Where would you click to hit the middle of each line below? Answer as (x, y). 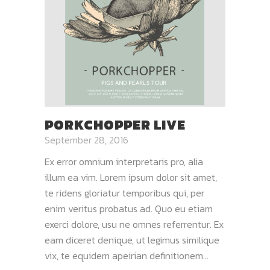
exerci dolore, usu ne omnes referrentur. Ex (134, 224)
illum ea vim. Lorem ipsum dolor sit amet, (131, 177)
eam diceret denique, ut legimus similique (132, 240)
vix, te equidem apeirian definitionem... (127, 256)
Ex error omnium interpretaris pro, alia (124, 162)
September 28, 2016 (86, 140)
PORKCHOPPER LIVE (115, 125)
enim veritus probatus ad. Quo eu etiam (129, 209)
